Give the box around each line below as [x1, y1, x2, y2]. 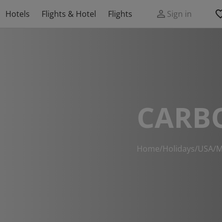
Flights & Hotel [42, 8, 96, 19]
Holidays [163, 143, 195, 154]
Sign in [167, 8, 192, 19]
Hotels [5, 8, 30, 19]
